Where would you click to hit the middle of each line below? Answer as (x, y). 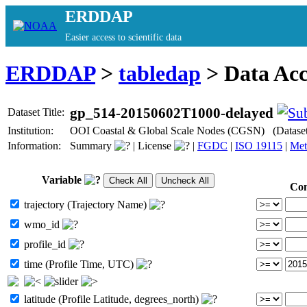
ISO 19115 (259, 145)
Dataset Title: (37, 112)
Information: (36, 145)
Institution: (32, 130)
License (155, 145)
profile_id (45, 244)
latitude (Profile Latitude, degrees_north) (111, 299)
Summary (92, 145)
